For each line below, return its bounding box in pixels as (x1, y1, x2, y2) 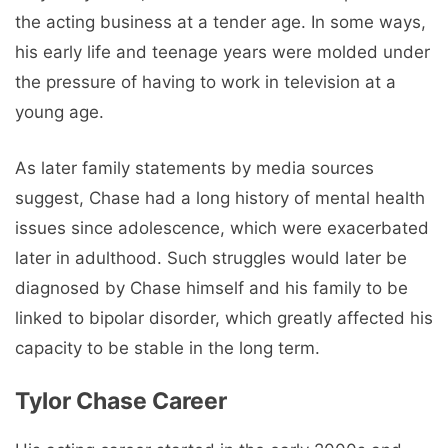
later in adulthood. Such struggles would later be (15, 247, 407, 268)
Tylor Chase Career (15, 387, 227, 416)
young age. (15, 102, 104, 123)
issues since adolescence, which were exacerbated (15, 217, 429, 238)
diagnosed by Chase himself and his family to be (15, 277, 408, 298)
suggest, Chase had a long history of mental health (15, 187, 425, 208)
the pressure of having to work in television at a (15, 72, 396, 93)
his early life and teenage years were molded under (15, 42, 430, 63)
